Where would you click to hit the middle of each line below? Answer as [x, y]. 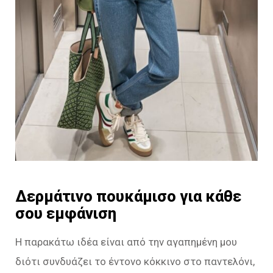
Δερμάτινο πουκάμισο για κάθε [128, 196]
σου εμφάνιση [66, 213]
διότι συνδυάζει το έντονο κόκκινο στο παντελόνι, [135, 261]
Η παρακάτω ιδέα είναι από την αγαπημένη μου [126, 242]
